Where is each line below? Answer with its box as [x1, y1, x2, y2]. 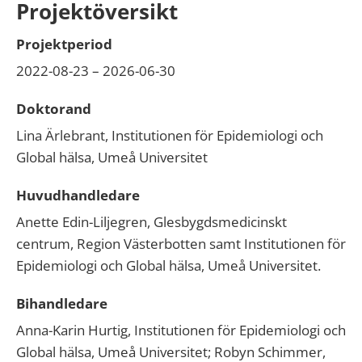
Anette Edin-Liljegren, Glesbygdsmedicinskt [16, 213, 287, 232]
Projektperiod [16, 35, 112, 54]
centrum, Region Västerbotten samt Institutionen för [16, 234, 346, 254]
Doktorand [16, 99, 91, 119]
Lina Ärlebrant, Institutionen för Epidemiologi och [16, 126, 323, 145]
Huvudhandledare [16, 186, 140, 205]
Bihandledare [16, 294, 107, 314]
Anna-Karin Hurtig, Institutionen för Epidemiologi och [16, 321, 346, 340]
